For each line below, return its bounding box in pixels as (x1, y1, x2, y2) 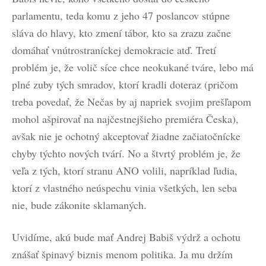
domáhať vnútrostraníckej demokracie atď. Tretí (12, 43, 216, 57)
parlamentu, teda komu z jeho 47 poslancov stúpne (12, 8, 230, 23)
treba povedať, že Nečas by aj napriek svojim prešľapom (12, 94, 251, 109)
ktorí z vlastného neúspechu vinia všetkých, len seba (12, 180, 237, 195)
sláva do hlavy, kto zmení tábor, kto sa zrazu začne (12, 26, 231, 40)
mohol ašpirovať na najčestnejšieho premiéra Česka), (12, 112, 239, 126)
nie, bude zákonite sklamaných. (12, 198, 147, 212)
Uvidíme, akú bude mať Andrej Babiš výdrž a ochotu (12, 230, 240, 244)
